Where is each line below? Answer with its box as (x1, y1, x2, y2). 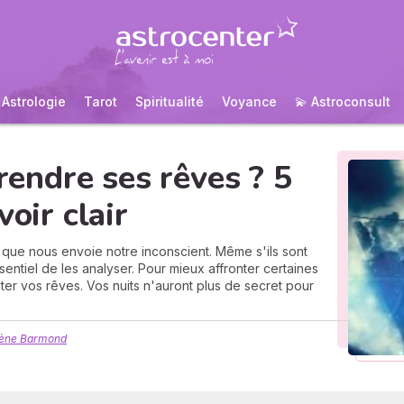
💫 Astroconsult (295, 94, 390, 109)
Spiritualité (135, 94, 204, 109)
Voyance (222, 94, 277, 109)
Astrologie (2, 94, 66, 109)
